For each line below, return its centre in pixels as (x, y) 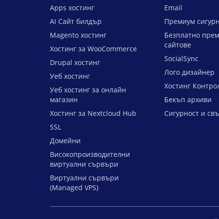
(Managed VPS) (74, 187)
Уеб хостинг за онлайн (88, 90)
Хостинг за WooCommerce (93, 49)
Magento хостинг (78, 35)
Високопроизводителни (90, 154)
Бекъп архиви (188, 99)
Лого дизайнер (189, 72)
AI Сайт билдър (76, 21)
